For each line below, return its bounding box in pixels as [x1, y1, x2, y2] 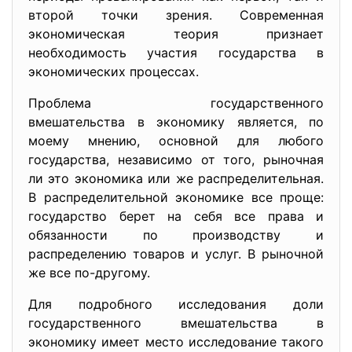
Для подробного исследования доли [28, 295, 324, 312]
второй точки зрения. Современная [28, 6, 324, 23]
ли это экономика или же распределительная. [28, 170, 324, 186]
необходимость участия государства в [28, 44, 324, 60]
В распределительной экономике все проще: [28, 189, 324, 205]
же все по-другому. [28, 264, 150, 280]
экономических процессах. [28, 63, 199, 79]
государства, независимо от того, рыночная [28, 151, 324, 167]
